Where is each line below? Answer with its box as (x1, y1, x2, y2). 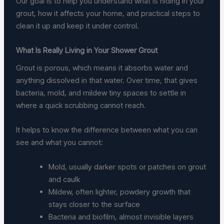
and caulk (48, 174, 84, 184)
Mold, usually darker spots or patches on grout (48, 162, 206, 172)
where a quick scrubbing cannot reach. (16, 100, 146, 110)
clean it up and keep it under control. (16, 20, 139, 30)
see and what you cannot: (16, 137, 103, 147)
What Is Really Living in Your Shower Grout (16, 45, 158, 55)
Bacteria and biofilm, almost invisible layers (48, 212, 194, 222)
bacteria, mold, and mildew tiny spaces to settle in (16, 88, 186, 98)
